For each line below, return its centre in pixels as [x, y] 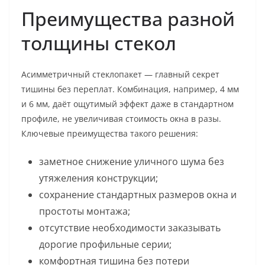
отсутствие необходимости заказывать [130, 228]
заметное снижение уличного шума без [132, 161]
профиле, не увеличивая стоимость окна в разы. [121, 119]
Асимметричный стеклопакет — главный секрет [120, 74]
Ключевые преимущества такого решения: [110, 133]
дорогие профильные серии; [105, 244]
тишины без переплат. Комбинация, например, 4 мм [130, 89]
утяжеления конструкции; [98, 178]
